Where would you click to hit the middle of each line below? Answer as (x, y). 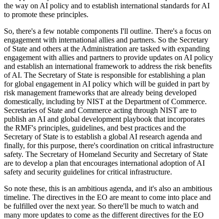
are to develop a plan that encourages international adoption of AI (104, 163)
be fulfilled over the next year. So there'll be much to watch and (101, 206)
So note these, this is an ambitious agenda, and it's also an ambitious (108, 188)
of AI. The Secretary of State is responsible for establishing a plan (105, 75)
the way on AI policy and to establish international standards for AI (107, 5)
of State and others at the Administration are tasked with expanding (107, 48)
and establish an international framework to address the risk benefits (108, 66)
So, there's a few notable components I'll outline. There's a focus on (108, 31)
